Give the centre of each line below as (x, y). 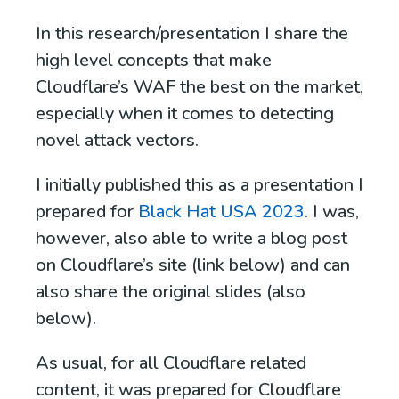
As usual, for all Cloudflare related (171, 363)
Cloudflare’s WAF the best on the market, (199, 87)
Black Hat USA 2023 (221, 212)
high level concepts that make (154, 61)
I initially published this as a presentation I (199, 185)
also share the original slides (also (171, 292)
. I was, (332, 212)
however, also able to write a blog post (191, 239)
